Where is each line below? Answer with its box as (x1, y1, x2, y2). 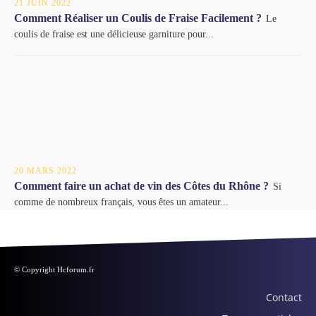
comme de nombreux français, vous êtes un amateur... (14, 196, 229, 207)
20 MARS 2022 (14, 165, 77, 176)
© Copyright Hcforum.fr (14, 265, 95, 274)
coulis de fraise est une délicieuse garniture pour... (14, 29, 214, 40)
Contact (266, 290, 302, 304)
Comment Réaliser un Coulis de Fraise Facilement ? (14, 12, 262, 25)
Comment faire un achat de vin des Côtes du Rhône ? (14, 179, 269, 192)
